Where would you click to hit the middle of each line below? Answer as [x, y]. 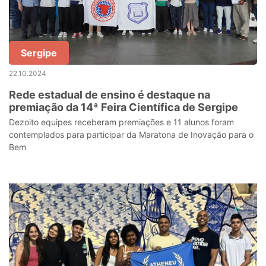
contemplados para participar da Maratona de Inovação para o [131, 134]
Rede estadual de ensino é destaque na [110, 95]
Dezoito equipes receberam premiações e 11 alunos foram [121, 122]
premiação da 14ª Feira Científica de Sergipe [123, 107]
